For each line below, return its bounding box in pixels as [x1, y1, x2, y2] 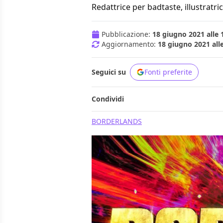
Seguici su [92, 67, 126, 77]
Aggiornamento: [102, 39, 158, 49]
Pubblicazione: [102, 29, 152, 39]
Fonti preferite [144, 67, 192, 77]
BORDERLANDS [92, 116, 142, 126]
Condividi [92, 94, 124, 104]
